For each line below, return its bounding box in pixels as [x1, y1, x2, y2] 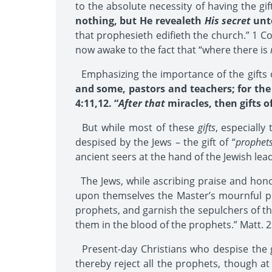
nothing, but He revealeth [75, 14, 205, 27]
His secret [204, 14, 251, 27]
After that [118, 97, 165, 110]
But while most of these [75, 121, 198, 134]
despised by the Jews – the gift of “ [75, 135, 236, 149]
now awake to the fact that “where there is [75, 43, 270, 56]
